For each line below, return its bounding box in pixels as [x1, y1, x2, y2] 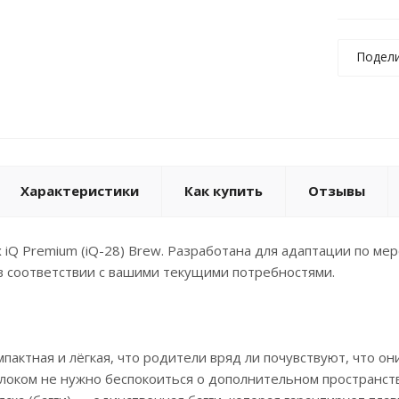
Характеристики [20, 182, 139, 199]
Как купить [184, 182, 263, 199]
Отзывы [308, 182, 365, 199]
